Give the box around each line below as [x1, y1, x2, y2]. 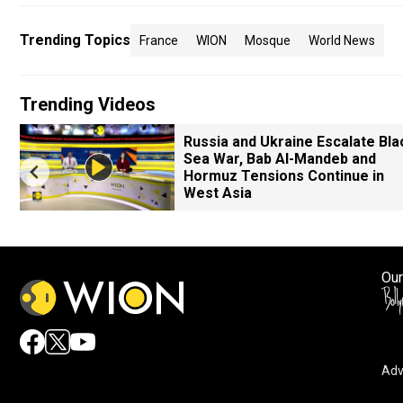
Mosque [245, 33, 291, 48]
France [139, 33, 178, 48]
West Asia [184, 184, 252, 201]
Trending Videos [20, 94, 156, 115]
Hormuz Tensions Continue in [184, 167, 384, 184]
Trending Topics [20, 31, 130, 49]
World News [309, 33, 375, 48]
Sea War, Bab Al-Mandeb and [184, 150, 376, 167]
